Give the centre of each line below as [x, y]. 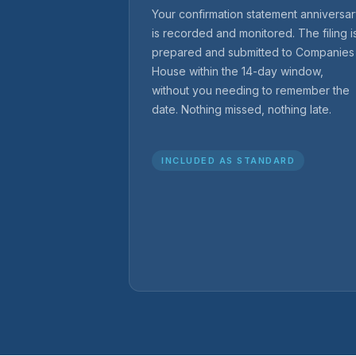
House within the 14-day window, [238, 71]
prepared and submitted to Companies [253, 52]
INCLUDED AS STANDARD [228, 160]
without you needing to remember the [251, 90]
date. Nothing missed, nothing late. [242, 109]
